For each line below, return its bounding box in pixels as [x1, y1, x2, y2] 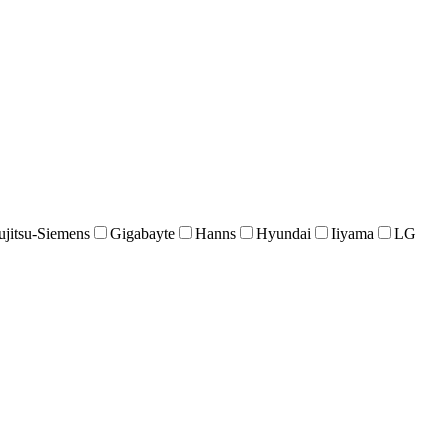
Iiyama [330, 225, 374, 243]
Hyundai [255, 225, 311, 243]
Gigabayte [109, 225, 175, 243]
